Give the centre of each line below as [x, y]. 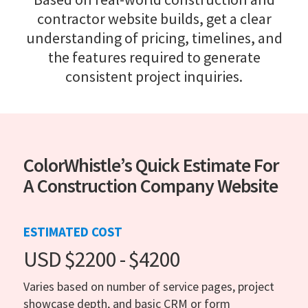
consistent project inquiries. [154, 76]
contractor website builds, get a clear [154, 18]
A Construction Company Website [151, 185]
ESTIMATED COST [73, 231]
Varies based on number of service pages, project [149, 286]
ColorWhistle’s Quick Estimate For [151, 165]
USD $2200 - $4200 [102, 259]
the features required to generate [154, 57]
